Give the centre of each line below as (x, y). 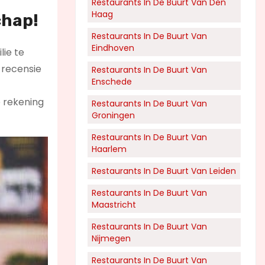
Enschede (112, 82)
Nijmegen (111, 238)
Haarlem (109, 149)
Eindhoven (113, 48)
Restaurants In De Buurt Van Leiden (164, 171)
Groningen (113, 115)
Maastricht (114, 205)
